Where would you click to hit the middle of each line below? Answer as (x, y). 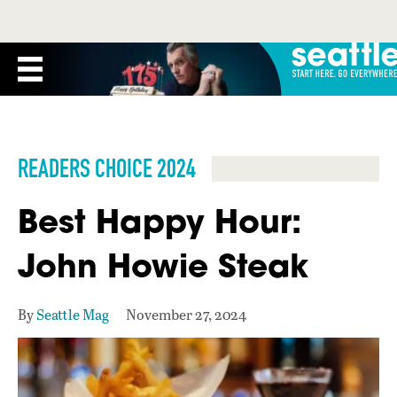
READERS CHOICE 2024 (107, 168)
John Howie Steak (163, 265)
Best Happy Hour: (160, 221)
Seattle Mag (73, 314)
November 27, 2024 (186, 314)
